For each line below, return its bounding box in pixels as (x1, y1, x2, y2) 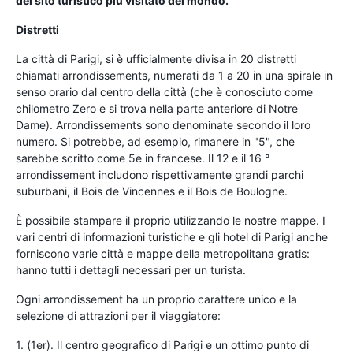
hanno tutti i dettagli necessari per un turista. (16, 262, 246, 277)
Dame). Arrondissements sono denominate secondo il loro (16, 117, 310, 132)
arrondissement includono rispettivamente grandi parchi (16, 167, 303, 181)
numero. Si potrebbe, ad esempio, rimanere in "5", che (16, 134, 295, 148)
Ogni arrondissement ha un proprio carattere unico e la (16, 292, 297, 306)
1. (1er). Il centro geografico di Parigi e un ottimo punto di (16, 337, 309, 351)
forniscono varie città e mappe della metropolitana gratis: (16, 246, 310, 260)
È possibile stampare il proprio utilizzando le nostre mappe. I (16, 213, 325, 227)
